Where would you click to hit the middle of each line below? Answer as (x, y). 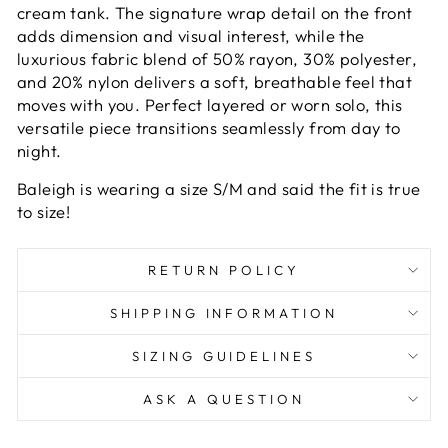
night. (39, 150)
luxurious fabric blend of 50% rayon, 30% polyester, (217, 58)
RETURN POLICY (224, 270)
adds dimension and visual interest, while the (191, 35)
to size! (44, 211)
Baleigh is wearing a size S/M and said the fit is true (219, 188)
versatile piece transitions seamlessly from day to (209, 127)
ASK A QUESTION (224, 399)
